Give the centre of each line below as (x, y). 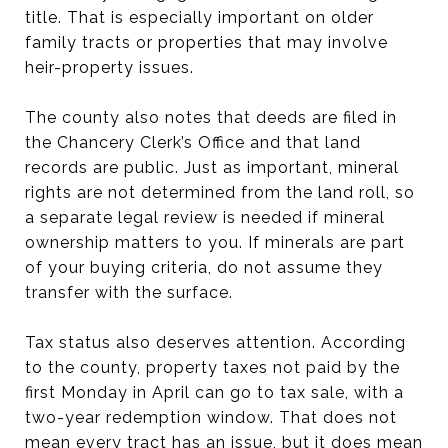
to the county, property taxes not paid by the (212, 367)
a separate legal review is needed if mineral (205, 217)
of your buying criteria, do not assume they (204, 267)
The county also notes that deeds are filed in (211, 117)
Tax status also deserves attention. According (215, 342)
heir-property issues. (109, 67)
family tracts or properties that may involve (206, 42)
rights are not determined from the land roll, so (220, 192)
